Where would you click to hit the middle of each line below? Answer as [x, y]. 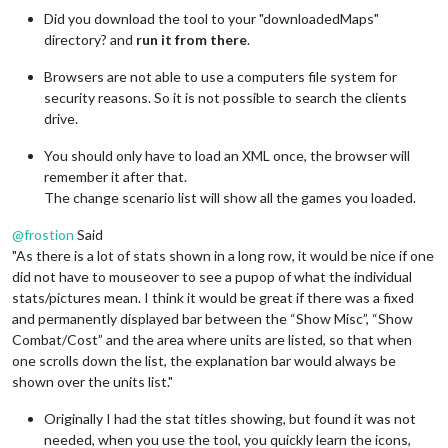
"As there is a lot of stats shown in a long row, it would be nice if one [223, 256]
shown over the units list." [92, 382]
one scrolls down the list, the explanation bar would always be [204, 361]
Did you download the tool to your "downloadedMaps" [211, 19]
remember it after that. [115, 177]
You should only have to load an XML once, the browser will [227, 156]
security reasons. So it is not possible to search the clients [225, 98]
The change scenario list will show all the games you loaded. [230, 198]
